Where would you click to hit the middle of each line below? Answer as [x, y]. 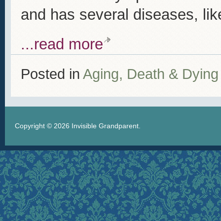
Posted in [52, 74]
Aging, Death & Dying [151, 74]
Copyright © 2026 [43, 126]
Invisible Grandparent [105, 126]
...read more [62, 44]
